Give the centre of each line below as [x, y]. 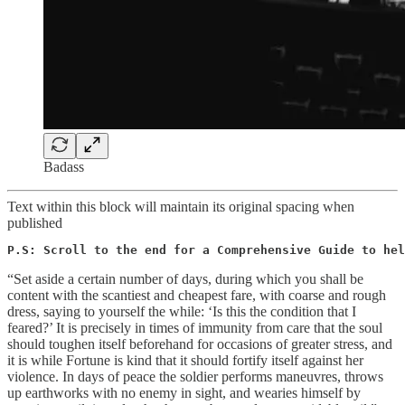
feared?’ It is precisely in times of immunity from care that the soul [195, 327]
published [35, 222]
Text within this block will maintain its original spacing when [181, 206]
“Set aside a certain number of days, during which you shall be [185, 278]
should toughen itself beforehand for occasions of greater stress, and [200, 344]
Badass [64, 166]
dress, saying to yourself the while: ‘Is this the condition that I [182, 311]
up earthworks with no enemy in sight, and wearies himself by [184, 392]
